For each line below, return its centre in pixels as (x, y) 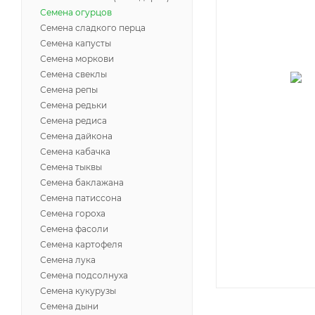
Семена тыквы (71, 167)
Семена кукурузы (78, 291)
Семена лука (68, 260)
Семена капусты (76, 43)
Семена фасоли (74, 229)
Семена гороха (73, 213)
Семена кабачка (75, 152)
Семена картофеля (81, 244)
